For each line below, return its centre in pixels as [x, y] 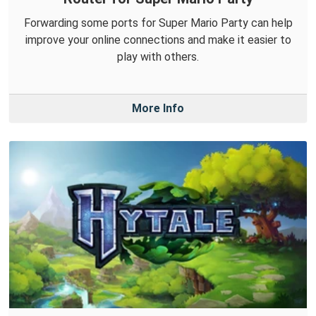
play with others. [158, 57]
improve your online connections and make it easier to [158, 40]
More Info [158, 109]
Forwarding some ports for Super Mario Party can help [158, 23]
